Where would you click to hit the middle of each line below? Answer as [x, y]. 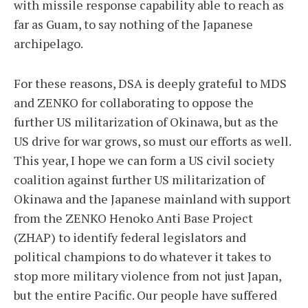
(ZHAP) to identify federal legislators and [130, 237]
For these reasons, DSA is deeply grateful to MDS [150, 83]
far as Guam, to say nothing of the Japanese [133, 24]
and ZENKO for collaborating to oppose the [134, 102]
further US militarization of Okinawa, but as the [146, 122]
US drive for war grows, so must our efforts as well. [152, 141]
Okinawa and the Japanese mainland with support [152, 199]
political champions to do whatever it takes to [142, 256]
